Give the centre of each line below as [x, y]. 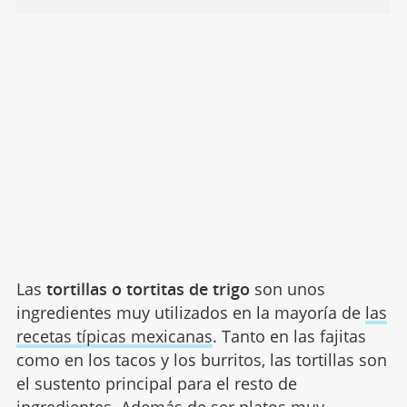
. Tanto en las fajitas [289, 337]
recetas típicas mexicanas [114, 337]
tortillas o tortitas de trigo [145, 289]
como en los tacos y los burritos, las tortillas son [201, 360]
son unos [287, 289]
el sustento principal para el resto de [156, 384]
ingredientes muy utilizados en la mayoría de [190, 313]
